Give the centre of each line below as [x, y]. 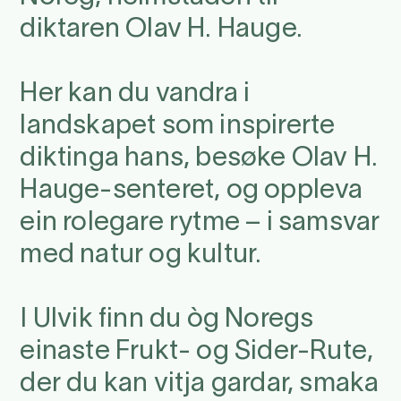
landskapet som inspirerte [178, 126]
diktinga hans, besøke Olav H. [199, 158]
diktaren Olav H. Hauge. [161, 30]
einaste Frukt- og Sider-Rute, [197, 352]
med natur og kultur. [141, 255]
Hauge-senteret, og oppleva [192, 191]
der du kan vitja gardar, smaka [200, 384]
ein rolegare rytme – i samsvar [200, 223]
